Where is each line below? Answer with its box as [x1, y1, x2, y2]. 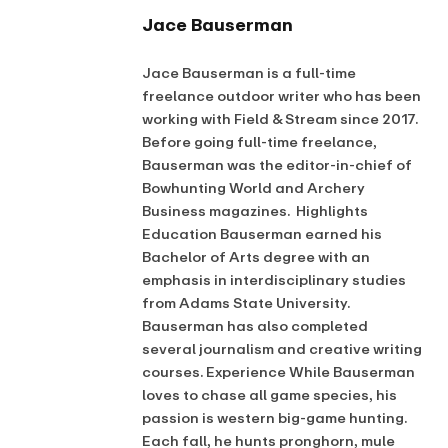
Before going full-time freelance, [142, 130, 377, 154]
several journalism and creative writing [142, 337, 422, 361]
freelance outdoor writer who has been [142, 84, 421, 108]
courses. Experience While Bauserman [142, 360, 415, 384]
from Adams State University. [142, 291, 350, 315]
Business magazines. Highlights [142, 199, 368, 223]
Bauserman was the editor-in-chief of [142, 153, 412, 177]
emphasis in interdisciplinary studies [142, 268, 406, 292]
